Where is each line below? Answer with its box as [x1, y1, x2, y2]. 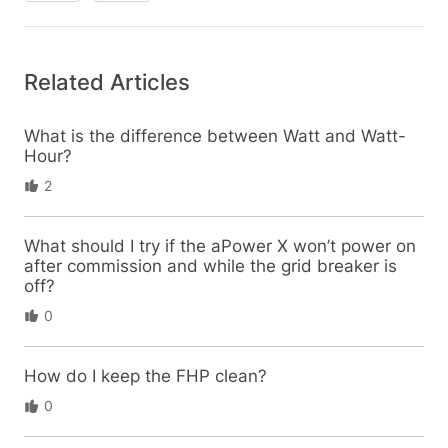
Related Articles [23, 68, 190, 95]
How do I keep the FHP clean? [23, 366, 267, 387]
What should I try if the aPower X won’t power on [23, 236, 416, 257]
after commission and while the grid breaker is [23, 256, 397, 277]
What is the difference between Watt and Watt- [23, 126, 406, 146]
